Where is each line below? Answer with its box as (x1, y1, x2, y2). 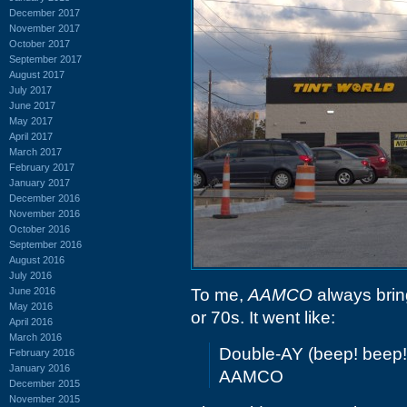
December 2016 (9, 192, 80, 203)
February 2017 (9, 161, 74, 173)
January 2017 (9, 176, 70, 188)
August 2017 (9, 68, 65, 80)
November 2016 (9, 207, 80, 219)
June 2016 (9, 284, 55, 296)
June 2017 (9, 99, 55, 111)
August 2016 (9, 253, 65, 265)
